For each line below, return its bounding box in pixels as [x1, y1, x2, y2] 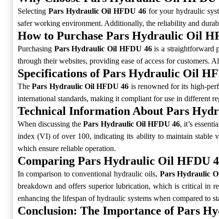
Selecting [18, 7, 48, 16]
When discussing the [18, 120, 84, 129]
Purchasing [18, 44, 54, 53]
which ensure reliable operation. [18, 144, 116, 153]
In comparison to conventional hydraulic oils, [18, 170, 160, 178]
